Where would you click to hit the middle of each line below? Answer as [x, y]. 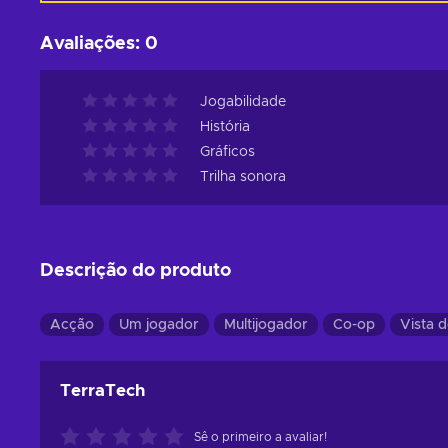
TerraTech [102, 390]
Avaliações [87, 44]
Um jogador [159, 325]
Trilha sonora [243, 177]
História [225, 127]
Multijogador [266, 325]
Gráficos [227, 152]
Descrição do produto [135, 271]
